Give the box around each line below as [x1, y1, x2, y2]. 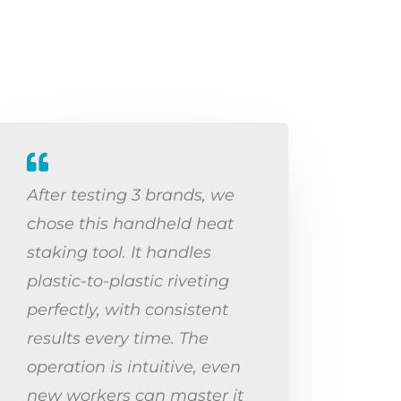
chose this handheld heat [27, 214, 234, 233]
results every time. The [27, 328, 209, 347]
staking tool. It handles [27, 243, 211, 261]
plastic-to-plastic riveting [27, 271, 229, 290]
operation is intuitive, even [27, 357, 241, 376]
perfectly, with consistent [27, 300, 228, 319]
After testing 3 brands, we [27, 185, 235, 204]
